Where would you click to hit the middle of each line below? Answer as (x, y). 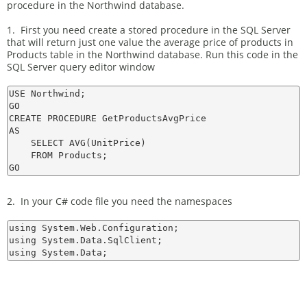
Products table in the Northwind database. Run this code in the (152, 54)
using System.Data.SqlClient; (86, 240)
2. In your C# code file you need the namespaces (120, 201)
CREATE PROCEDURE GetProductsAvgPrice (108, 118)
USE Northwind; (47, 94)
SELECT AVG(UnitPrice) (77, 143)
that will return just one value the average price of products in (150, 42)
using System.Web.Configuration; (94, 228)
